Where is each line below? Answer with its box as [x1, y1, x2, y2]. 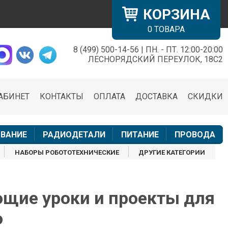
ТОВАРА [152, 24, 185, 34]
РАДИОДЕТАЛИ [42, 130, 105, 140]
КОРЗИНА [143, 6, 210, 23]
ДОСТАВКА [135, 92, 178, 102]
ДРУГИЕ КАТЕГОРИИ [138, 149, 206, 157]
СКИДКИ [188, 92, 223, 102]
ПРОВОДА [174, 130, 215, 140]
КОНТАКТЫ [40, 92, 83, 102]
